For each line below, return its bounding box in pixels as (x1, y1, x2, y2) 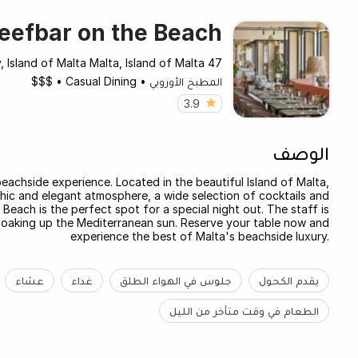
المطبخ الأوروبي (149, 74, 222, 88)
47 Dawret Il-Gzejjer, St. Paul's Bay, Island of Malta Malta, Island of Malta (207, 55, 222, 70)
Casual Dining (65, 74, 137, 88)
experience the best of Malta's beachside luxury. (70, 229, 329, 243)
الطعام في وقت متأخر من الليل (169, 303, 319, 317)
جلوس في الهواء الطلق (119, 272, 232, 287)
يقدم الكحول (258, 272, 319, 287)
